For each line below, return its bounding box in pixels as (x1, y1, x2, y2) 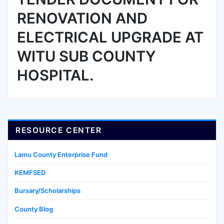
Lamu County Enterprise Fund (14, 150, 107, 158)
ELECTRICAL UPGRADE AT (16, 28, 203, 46)
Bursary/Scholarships (14, 186, 80, 195)
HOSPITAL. (16, 66, 94, 84)
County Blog (14, 204, 53, 213)
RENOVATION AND (16, 9, 147, 27)
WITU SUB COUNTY (16, 47, 156, 65)
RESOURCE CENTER (15, 125, 102, 135)
